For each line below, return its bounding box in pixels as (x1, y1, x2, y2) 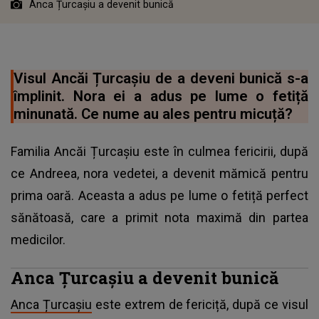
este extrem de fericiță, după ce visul (91, 296, 308, 312)
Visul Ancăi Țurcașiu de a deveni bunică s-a (14, 69, 308, 87)
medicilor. (11, 231, 66, 247)
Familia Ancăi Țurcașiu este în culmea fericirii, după (11, 143, 308, 159)
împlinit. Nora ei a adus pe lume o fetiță (14, 87, 308, 105)
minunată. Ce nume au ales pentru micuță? (14, 105, 293, 122)
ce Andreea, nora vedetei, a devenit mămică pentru (11, 165, 308, 181)
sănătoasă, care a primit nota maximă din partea (11, 209, 308, 225)
